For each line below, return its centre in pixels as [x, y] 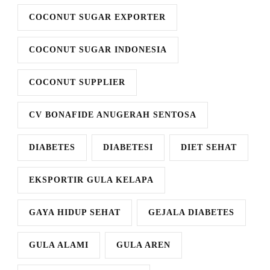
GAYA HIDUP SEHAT [75, 212]
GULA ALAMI [59, 245]
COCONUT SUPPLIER [77, 82]
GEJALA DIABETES [191, 212]
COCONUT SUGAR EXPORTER [97, 17]
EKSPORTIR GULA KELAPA [91, 180]
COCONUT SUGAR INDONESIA [98, 49]
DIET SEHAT [209, 147]
